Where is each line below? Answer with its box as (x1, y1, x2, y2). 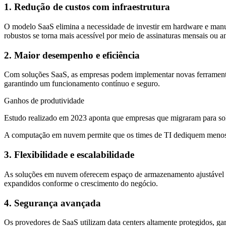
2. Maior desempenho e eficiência (4, 49, 140, 61)
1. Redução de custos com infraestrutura (4, 2, 170, 13)
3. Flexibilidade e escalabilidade (4, 149, 134, 160)
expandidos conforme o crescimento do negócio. (4, 179, 158, 188)
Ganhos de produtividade (4, 96, 84, 105)
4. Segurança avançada (4, 197, 101, 208)
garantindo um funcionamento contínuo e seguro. (4, 79, 160, 88)
